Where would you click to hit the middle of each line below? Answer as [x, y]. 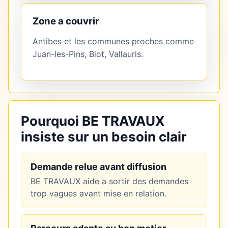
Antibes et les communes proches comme [113, 41]
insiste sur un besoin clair [104, 137]
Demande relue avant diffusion [98, 167]
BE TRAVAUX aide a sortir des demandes [109, 181]
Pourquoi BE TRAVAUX [93, 121]
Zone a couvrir [66, 21]
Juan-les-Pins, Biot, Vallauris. [88, 54]
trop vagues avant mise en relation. [98, 194]
